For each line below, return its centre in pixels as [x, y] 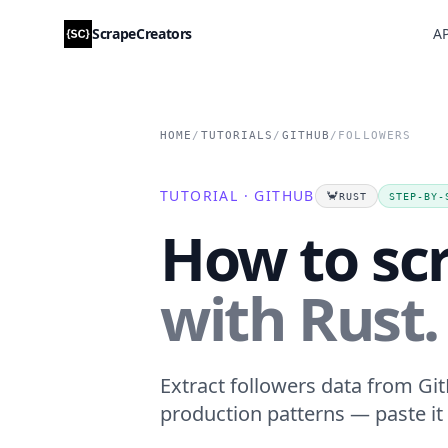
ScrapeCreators [142, 33]
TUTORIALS [237, 135]
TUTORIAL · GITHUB [237, 195]
